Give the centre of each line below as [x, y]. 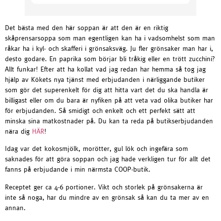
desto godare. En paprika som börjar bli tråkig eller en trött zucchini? [110, 58]
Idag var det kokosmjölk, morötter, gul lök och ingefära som [96, 149]
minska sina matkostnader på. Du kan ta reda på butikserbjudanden [109, 121]
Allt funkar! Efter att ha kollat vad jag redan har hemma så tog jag [105, 69]
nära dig [18, 131]
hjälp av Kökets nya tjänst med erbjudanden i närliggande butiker [105, 79]
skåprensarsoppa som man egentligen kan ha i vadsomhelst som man [110, 38]
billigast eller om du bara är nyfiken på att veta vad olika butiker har [109, 100]
